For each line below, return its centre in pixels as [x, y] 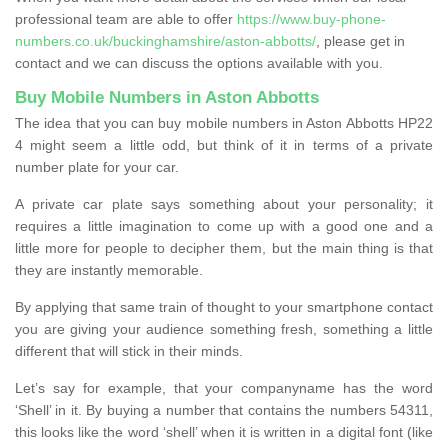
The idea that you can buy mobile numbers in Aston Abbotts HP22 [224, 122]
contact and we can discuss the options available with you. [199, 62]
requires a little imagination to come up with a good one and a [224, 225]
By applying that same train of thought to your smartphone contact [224, 306]
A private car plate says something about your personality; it [224, 203]
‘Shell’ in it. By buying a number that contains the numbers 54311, [224, 409]
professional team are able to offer [126, 18]
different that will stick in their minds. [129, 350]
